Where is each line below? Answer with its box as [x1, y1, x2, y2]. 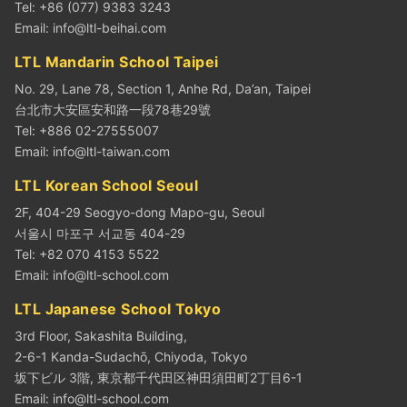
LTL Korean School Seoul [15, 176, 199, 195]
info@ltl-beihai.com [53, 20, 166, 36]
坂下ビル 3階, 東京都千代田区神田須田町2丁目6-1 [15, 370, 303, 386]
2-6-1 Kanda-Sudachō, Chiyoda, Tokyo [15, 349, 247, 365]
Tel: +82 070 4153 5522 [15, 246, 159, 263]
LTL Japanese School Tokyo [15, 300, 221, 319]
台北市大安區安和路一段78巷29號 [15, 102, 211, 118]
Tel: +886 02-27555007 [15, 123, 159, 139]
